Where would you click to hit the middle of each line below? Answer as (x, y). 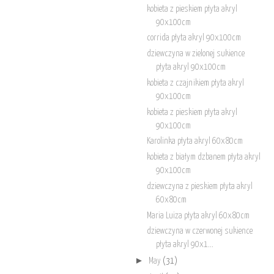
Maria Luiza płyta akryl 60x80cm (198, 216)
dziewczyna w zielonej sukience (195, 54)
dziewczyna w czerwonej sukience (199, 231)
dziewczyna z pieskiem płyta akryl (199, 186)
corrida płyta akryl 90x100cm (194, 38)
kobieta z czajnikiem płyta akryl (195, 83)
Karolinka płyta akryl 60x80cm (194, 142)
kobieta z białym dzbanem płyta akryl (203, 157)
